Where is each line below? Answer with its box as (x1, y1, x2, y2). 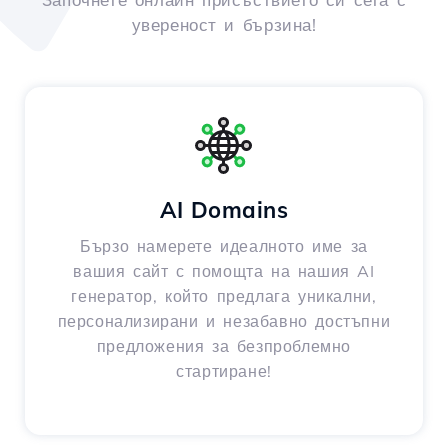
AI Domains (160, 196, 288, 225)
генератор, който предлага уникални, (71, 286, 377, 307)
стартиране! (176, 361, 272, 382)
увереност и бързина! (131, 14, 317, 36)
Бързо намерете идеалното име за (80, 236, 368, 257)
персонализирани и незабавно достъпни (57, 311, 391, 332)
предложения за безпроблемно (96, 336, 352, 357)
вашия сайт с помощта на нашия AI (73, 261, 375, 282)
